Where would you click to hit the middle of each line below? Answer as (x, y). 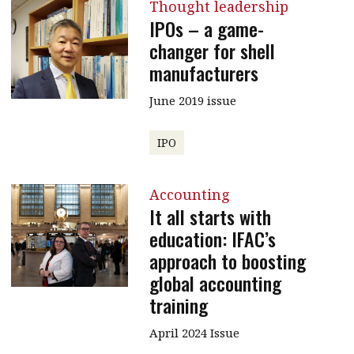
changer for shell (212, 50)
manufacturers (203, 72)
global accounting (215, 282)
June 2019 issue (192, 100)
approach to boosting (227, 260)
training (178, 305)
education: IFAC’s (212, 238)
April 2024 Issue (194, 332)
